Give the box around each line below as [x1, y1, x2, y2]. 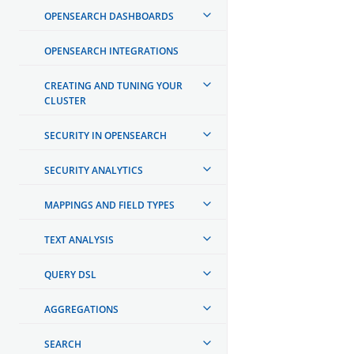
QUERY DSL [44, 267, 96, 281]
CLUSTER [44, 93, 86, 107]
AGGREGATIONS [44, 302, 119, 316]
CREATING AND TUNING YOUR [44, 78, 183, 92]
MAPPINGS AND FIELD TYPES [44, 198, 175, 212]
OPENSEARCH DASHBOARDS [44, 9, 174, 23]
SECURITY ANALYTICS [44, 163, 143, 177]
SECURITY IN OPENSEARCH [44, 128, 167, 142]
